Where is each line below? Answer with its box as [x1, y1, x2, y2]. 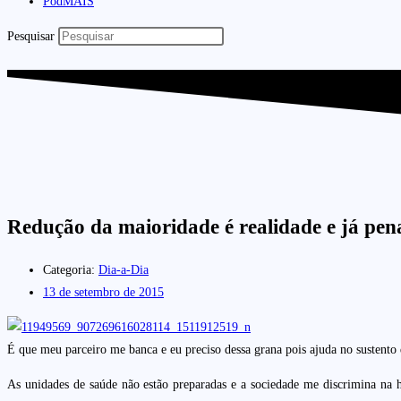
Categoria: [43, 262, 95, 277]
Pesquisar [7, 29, 55, 43]
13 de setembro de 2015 [43, 285, 164, 299]
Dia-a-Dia [98, 262, 149, 277]
